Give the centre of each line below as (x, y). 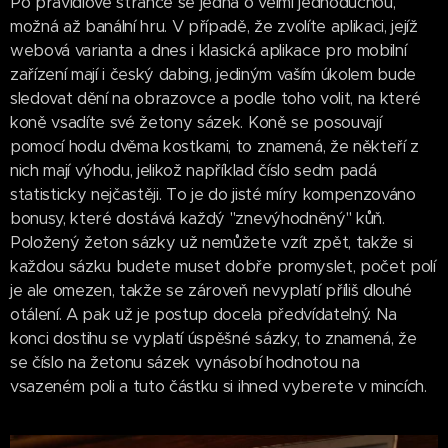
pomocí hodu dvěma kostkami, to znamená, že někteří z (214, 146)
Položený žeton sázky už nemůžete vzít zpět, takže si (211, 242)
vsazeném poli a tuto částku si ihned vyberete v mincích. (218, 386)
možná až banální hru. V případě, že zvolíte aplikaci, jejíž (214, 26)
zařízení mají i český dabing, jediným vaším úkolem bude (213, 74)
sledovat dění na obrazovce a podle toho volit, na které (215, 98)
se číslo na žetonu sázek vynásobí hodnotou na (185, 362)
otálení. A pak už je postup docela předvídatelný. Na (203, 314)
